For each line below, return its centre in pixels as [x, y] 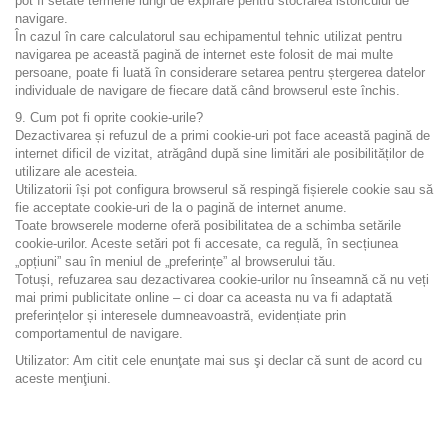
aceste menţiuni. [63, 378]
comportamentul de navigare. [99, 333]
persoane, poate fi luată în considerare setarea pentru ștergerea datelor [220, 72]
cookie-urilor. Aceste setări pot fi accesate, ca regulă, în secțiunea [206, 243]
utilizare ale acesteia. [76, 171]
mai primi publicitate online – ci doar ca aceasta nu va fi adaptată [203, 297]
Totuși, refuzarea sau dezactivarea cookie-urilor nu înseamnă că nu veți [222, 279]
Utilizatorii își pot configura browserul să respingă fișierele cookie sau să [224, 189]
